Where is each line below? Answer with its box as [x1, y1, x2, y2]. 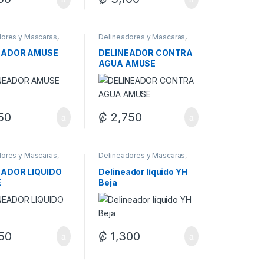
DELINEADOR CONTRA [98, 48, 193, 58]
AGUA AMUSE [98, 58, 156, 69]
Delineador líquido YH [98, 166, 188, 177]
